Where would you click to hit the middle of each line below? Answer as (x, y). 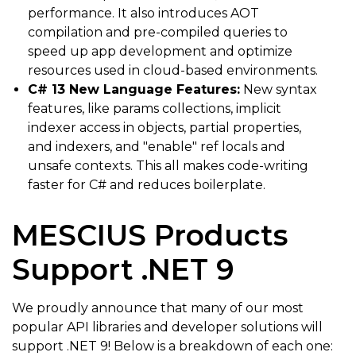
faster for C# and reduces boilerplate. (148, 185)
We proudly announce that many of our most (158, 308)
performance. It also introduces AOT (143, 14)
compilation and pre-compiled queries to (158, 33)
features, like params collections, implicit (155, 109)
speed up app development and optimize (160, 52)
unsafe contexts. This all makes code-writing (168, 166)
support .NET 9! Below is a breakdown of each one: (172, 346)
